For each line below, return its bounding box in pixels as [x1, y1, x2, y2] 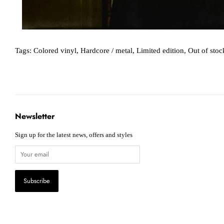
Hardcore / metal [80, 46, 132, 54]
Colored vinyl [33, 46, 76, 54]
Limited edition [136, 46, 184, 54]
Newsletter [15, 110, 55, 122]
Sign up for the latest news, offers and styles [15, 131, 132, 138]
